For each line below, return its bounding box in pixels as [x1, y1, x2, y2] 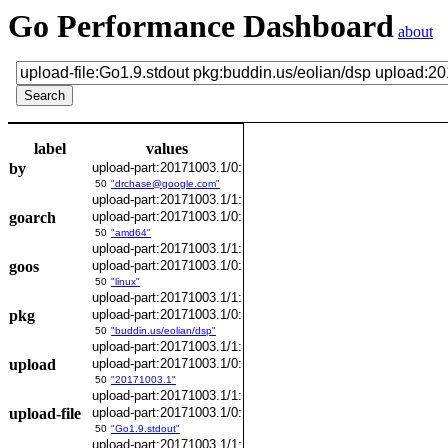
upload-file [9, 405, 81, 422]
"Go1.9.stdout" [111, 423, 180, 434]
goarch [9, 209, 56, 226]
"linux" [111, 276, 140, 287]
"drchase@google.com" [111, 178, 220, 189]
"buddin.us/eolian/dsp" [111, 325, 216, 336]
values [146, 140, 188, 157]
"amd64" [111, 227, 151, 238]
